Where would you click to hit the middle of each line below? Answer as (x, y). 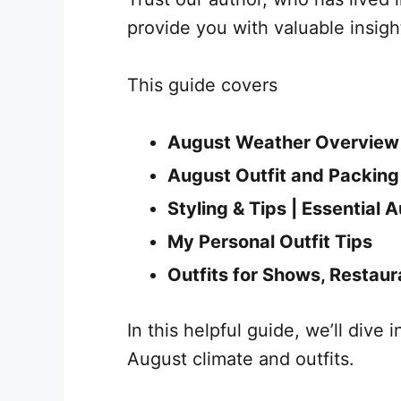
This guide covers (202, 85)
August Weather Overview (283, 142)
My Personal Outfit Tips (272, 241)
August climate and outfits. (241, 358)
